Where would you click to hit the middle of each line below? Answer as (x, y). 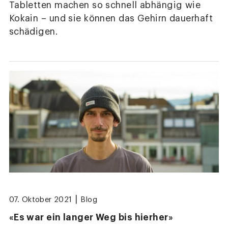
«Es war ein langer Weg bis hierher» (91, 217)
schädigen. (34, 32)
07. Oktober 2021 (40, 200)
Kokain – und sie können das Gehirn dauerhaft (111, 18)
